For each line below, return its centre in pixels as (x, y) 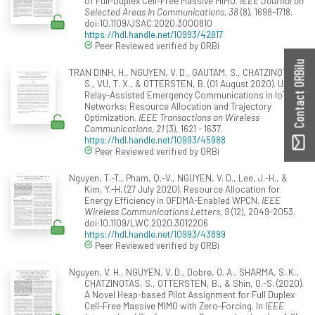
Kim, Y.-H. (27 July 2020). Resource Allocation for (182, 188)
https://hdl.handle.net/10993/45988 (155, 139)
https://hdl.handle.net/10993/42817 (154, 34)
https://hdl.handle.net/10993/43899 (155, 233)
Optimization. (111, 117)
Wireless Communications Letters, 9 (157, 211)
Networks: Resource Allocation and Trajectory (178, 105)
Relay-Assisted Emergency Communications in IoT (186, 94)
